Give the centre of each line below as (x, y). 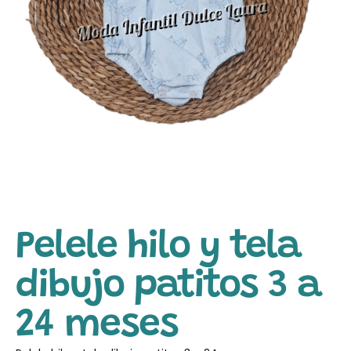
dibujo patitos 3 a (168, 287)
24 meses (97, 326)
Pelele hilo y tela (158, 248)
